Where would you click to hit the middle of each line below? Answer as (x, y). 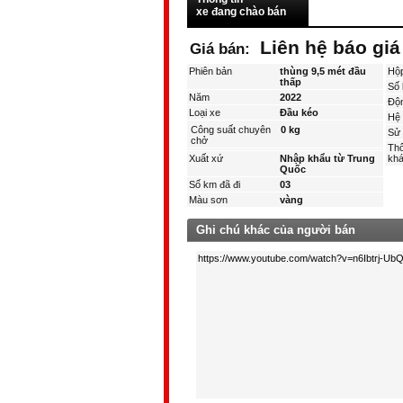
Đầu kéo (300, 112)
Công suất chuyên (231, 130)
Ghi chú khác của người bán (276, 230)
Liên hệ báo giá (330, 48)
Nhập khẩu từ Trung (328, 158)
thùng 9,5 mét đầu (323, 71)
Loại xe (205, 112)
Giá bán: (222, 49)
